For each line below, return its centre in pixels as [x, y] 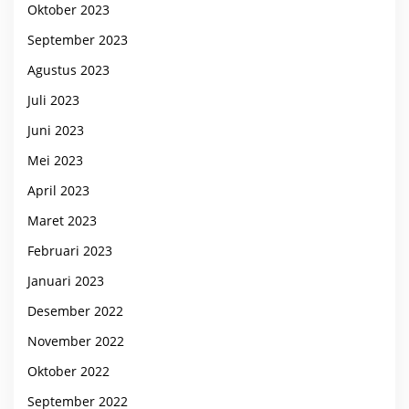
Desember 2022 [75, 310]
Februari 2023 [70, 250]
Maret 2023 [62, 220]
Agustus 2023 [68, 69]
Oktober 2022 [68, 371]
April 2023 [58, 190]
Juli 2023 [53, 100]
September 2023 [78, 39]
